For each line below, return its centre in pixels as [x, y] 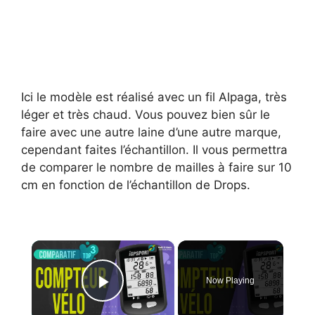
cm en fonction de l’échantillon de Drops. [136, 185]
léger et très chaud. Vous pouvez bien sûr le [146, 115]
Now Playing [231, 280]
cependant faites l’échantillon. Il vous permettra [154, 150]
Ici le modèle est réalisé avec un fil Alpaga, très [154, 97]
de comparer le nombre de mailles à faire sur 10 [156, 168]
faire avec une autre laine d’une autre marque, [151, 133]
